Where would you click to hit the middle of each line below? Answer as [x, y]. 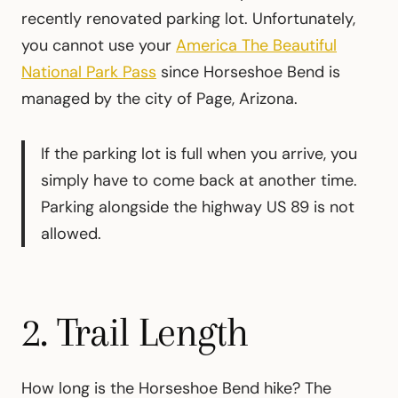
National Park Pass [89, 72]
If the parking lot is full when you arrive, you [199, 153]
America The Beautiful [256, 45]
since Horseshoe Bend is [248, 72]
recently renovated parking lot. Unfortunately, [188, 18]
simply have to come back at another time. [199, 180]
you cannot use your [99, 45]
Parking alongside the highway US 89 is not [198, 207]
